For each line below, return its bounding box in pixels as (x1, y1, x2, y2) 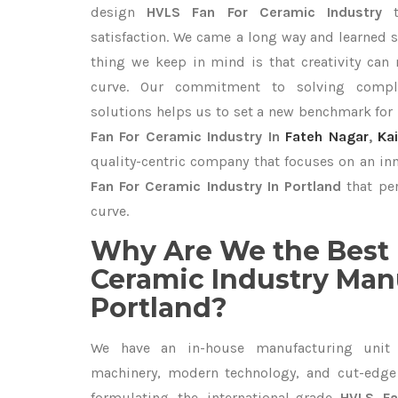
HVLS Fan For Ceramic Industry (147, 4, 394, 20)
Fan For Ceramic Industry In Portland (91, 178, 342, 195)
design (91, 4, 147, 20)
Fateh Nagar (285, 128, 369, 145)
